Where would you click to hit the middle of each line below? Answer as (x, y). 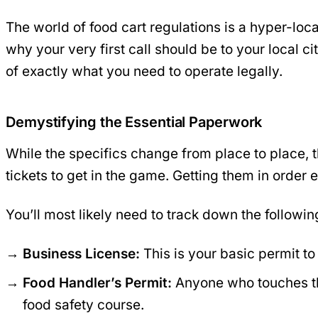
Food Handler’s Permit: (97, 283)
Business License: (81, 253)
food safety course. (83, 305)
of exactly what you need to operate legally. (144, 71)
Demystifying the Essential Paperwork (134, 122)
